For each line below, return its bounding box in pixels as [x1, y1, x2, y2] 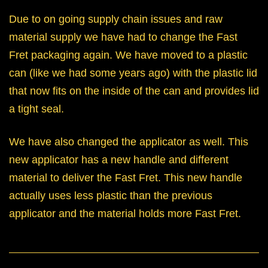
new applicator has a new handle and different [9, 154, 229, 166]
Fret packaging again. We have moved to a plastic [9, 49, 248, 62]
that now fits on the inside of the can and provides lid [9, 85, 259, 98]
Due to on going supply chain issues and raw [9, 13, 223, 26]
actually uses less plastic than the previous [9, 190, 212, 202]
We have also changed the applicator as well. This [9, 136, 248, 148]
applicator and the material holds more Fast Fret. [9, 208, 244, 220]
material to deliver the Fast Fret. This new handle [9, 172, 242, 184]
